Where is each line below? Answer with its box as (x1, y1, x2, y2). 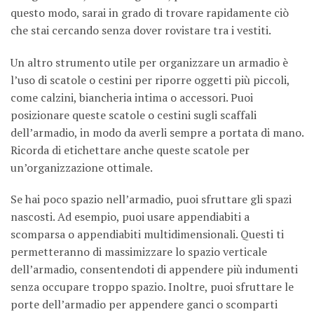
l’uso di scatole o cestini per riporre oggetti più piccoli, (11, 71, 289, 88)
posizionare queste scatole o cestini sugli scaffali (11, 107, 257, 123)
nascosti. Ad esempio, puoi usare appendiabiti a (11, 209, 250, 225)
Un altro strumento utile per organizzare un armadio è (11, 54, 288, 70)
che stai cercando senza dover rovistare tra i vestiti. (11, 22, 271, 38)
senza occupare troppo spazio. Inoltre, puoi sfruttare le (11, 279, 294, 295)
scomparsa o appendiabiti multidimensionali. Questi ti (11, 226, 284, 243)
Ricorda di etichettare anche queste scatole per (11, 142, 250, 158)
